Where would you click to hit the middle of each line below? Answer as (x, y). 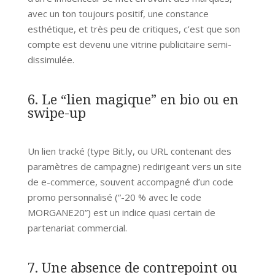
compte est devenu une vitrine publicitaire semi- (129, 44)
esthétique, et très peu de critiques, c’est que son (134, 29)
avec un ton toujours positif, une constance (118, 13)
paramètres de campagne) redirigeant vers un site (134, 166)
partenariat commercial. (77, 227)
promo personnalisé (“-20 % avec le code (114, 197)
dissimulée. (51, 59)
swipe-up (56, 112)
